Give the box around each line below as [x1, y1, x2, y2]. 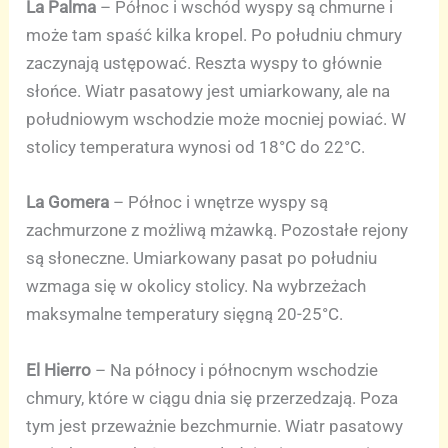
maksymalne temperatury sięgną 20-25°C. [26, 304, 344, 325]
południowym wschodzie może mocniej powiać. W [26, 109, 407, 130]
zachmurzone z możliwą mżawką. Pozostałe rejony [26, 220, 409, 241]
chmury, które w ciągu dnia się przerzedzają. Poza [26, 387, 399, 408]
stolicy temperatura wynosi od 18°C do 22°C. [26, 137, 366, 158]
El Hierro [26, 359, 92, 380]
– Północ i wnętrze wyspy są [109, 192, 329, 213]
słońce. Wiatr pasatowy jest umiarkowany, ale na [26, 81, 391, 102]
